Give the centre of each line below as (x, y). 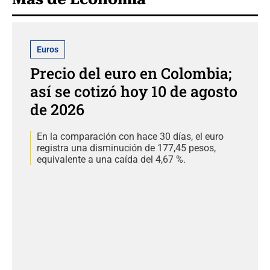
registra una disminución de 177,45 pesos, (126, 148)
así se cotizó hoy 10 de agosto (134, 91)
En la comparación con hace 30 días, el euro (130, 136)
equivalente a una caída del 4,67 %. (111, 159)
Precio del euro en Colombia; (131, 73)
